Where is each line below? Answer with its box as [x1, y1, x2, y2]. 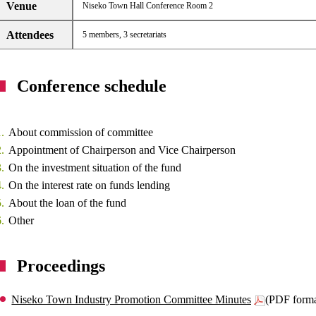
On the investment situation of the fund [8, 162, 182, 174]
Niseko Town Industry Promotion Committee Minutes [11, 293, 252, 305]
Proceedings [17, 257, 106, 275]
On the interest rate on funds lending [8, 179, 171, 191]
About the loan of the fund [8, 197, 127, 209]
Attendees [6, 29, 54, 41]
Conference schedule [17, 77, 167, 95]
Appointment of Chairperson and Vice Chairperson [8, 144, 236, 156]
